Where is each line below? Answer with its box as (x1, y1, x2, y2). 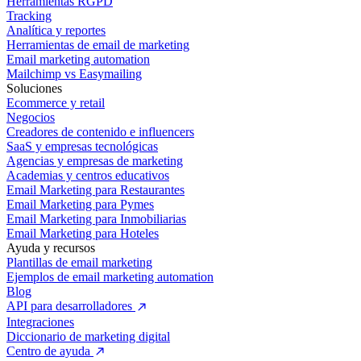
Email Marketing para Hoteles (6, 226, 159, 241)
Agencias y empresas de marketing (6, 154, 183, 168)
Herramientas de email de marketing (6, 38, 189, 52)
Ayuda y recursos (6, 241, 95, 255)
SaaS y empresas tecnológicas (6, 139, 158, 154)
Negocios (6, 110, 55, 125)
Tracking (6, 9, 52, 23)
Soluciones (6, 81, 62, 96)
